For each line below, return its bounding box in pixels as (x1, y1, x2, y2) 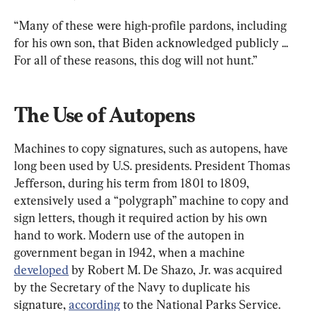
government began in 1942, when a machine (14, 244, 248, 260)
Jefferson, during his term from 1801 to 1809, (14, 175, 252, 190)
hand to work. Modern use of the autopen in (14, 227, 247, 242)
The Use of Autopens (14, 102, 195, 127)
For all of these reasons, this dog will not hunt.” (14, 52, 258, 67)
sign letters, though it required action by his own (14, 210, 270, 225)
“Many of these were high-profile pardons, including (14, 17, 289, 33)
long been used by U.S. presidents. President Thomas (14, 158, 293, 173)
